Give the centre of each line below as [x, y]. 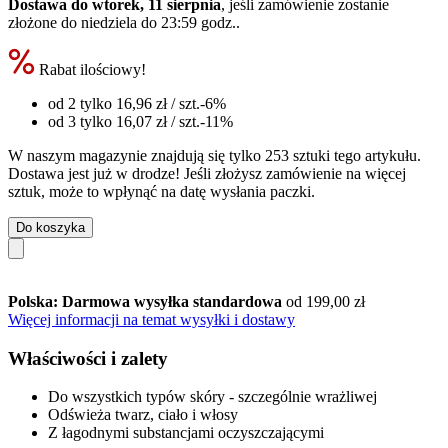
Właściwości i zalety [88, 358]
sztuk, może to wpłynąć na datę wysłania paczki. [161, 191]
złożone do [44, 22]
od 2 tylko [82, 103]
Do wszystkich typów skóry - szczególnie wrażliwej [212, 397]
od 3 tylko [82, 121]
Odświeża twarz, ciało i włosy [143, 415]
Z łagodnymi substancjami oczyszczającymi [186, 433]
